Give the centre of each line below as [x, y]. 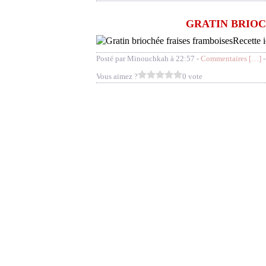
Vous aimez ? [117, 76]
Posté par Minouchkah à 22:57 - [148, 58]
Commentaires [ [226, 58]
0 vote [192, 76]
